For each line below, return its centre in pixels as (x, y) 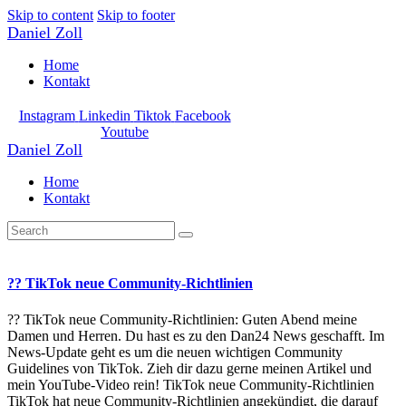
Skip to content (50, 15)
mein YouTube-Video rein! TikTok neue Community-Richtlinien (191, 384)
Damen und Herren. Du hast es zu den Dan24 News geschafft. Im (196, 335)
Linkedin (104, 116)
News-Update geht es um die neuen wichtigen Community (175, 352)
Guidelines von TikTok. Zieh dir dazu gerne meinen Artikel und (189, 368)
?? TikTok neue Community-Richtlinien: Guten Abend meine (182, 319)
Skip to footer (136, 15)
